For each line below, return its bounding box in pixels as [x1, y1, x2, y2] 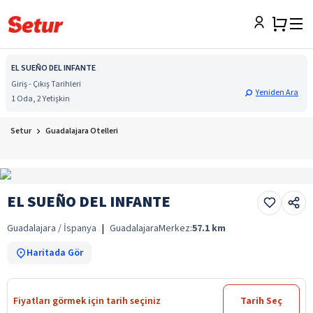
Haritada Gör [27, 245, 83, 260]
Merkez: [159, 221, 192, 235]
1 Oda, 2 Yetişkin [11, 93, 70, 105]
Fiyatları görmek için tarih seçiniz [13, 293, 161, 308]
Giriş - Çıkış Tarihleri [11, 78, 81, 90]
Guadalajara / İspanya [7, 221, 96, 235]
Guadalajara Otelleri [45, 125, 118, 137]
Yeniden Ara [256, 87, 298, 99]
